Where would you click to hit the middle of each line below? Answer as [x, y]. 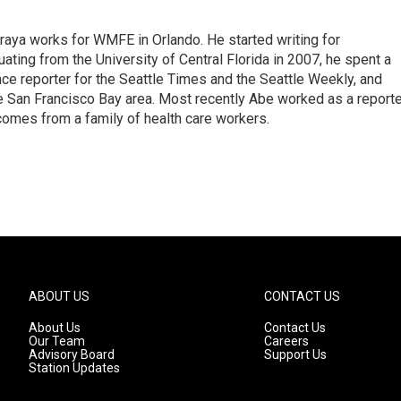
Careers [287, 341]
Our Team [57, 341]
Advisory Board [72, 354]
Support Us [296, 354]
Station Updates [74, 368]
